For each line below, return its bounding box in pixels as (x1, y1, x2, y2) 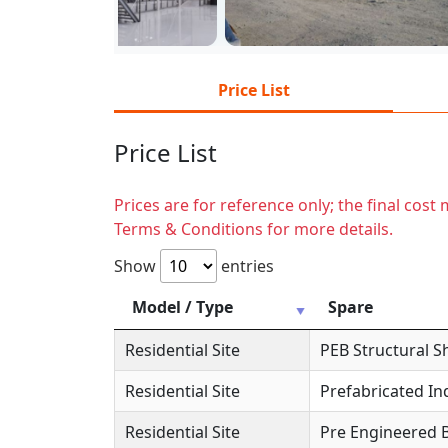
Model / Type (132, 295, 233, 318)
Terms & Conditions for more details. (114, 217, 393, 240)
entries (217, 254, 274, 277)
